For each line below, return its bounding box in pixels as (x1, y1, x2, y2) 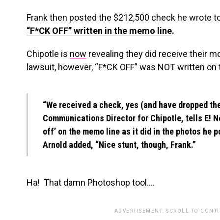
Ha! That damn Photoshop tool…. (27, 177, 155, 188)
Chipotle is (27, 49, 70, 59)
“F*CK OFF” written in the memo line (27, 26, 172, 36)
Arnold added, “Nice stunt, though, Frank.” (43, 139, 196, 150)
